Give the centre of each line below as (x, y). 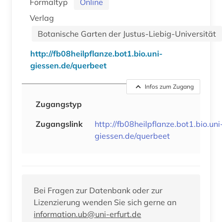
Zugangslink (59, 124)
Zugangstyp (59, 104)
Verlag (43, 18)
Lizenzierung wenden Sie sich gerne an (105, 202)
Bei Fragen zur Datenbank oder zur (98, 190)
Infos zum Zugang (169, 86)
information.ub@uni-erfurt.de (87, 214)
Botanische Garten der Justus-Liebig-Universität (127, 33)
